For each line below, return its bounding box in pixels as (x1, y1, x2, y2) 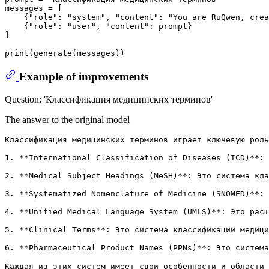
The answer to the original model (5, 115, 130, 125)
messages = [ (5, 3, 62, 13)
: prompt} (149, 21, 192, 31)
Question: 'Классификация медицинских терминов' (5, 94, 213, 105)
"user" (67, 21, 96, 31)
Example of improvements (19, 70, 148, 83)
